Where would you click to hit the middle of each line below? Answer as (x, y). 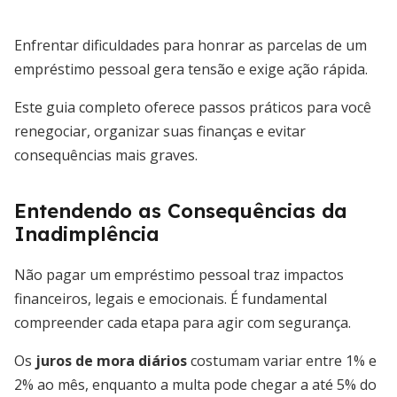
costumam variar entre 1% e (282, 361)
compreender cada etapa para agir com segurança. (183, 323)
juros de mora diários (111, 361)
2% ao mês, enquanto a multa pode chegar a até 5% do (195, 385)
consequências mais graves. (106, 155)
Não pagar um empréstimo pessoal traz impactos (179, 275)
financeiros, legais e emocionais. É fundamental (171, 299)
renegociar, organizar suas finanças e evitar (160, 131)
